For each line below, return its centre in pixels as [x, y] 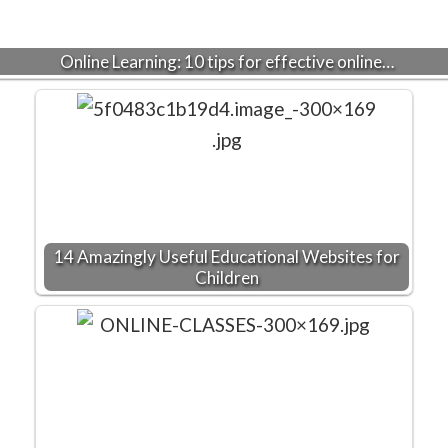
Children [226, 277]
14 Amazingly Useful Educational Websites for [226, 256]
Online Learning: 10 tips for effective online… [226, 61]
